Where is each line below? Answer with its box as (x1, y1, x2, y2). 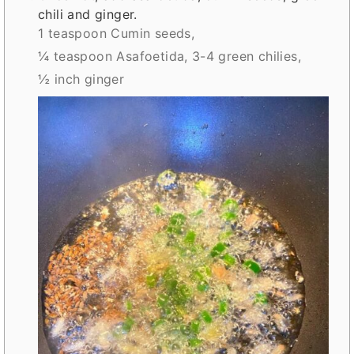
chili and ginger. (38, 6, 137, 23)
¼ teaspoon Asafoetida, (38, 48, 188, 65)
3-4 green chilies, (191, 48, 302, 65)
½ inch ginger (38, 71, 125, 88)
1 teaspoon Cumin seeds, (38, 25, 195, 42)
